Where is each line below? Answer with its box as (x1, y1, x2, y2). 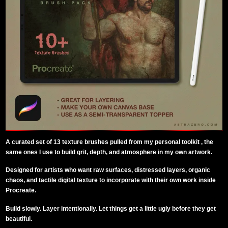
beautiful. (6, 215, 33, 223)
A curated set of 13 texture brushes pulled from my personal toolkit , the (6, 138, 214, 146)
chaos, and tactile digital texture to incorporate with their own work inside (6, 177, 216, 184)
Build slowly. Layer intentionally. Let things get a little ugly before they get (6, 205, 216, 213)
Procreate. (6, 187, 37, 194)
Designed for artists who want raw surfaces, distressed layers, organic (6, 166, 211, 174)
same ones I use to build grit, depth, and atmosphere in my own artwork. (6, 148, 213, 156)
